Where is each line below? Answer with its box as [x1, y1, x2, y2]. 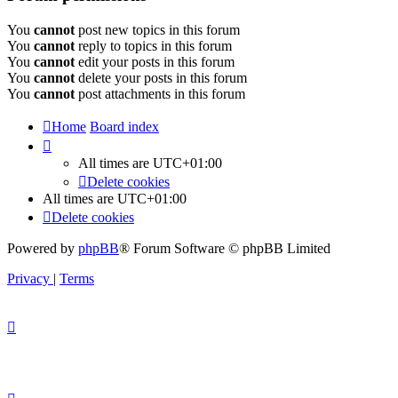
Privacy [7, 270, 50, 286]
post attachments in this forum [75, 85, 245, 101]
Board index [90, 118, 159, 134]
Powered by [7, 240, 78, 256]
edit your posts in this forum [75, 53, 235, 69]
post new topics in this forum [75, 21, 240, 37]
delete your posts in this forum [75, 69, 247, 85]
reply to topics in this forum [75, 37, 232, 53]
